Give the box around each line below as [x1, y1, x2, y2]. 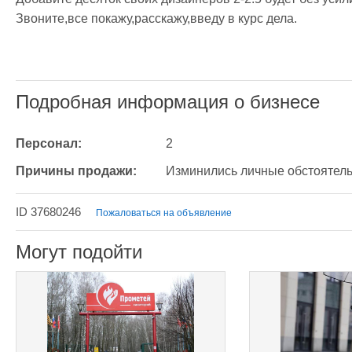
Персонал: [16, 137, 82, 150]
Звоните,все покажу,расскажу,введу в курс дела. [16, 12, 297, 25]
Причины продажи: [16, 164, 137, 178]
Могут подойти [16, 241, 142, 262]
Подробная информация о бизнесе [16, 91, 320, 112]
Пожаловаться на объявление [96, 207, 232, 218]
